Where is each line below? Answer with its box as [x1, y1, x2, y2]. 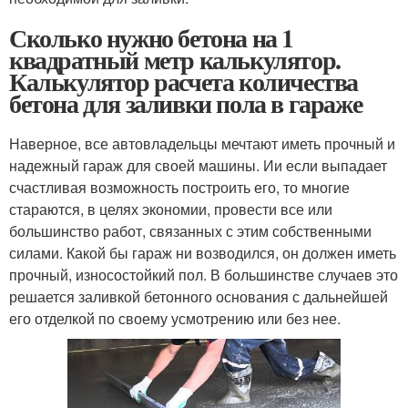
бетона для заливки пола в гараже [9, 84, 362, 122]
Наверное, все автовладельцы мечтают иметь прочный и [9, 132, 395, 154]
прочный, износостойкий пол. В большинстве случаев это [9, 263, 398, 285]
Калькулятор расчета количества [9, 62, 358, 100]
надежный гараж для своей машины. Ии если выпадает [9, 154, 387, 176]
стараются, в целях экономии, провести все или [9, 198, 332, 219]
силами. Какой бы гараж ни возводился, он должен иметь [9, 241, 396, 263]
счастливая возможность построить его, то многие [9, 176, 350, 198]
